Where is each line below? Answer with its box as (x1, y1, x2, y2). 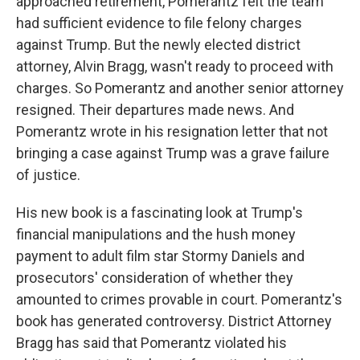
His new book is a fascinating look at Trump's (16, 204, 303, 221)
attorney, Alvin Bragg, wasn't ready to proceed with (16, 58, 333, 75)
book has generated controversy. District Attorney (16, 313, 332, 329)
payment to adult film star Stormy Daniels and (16, 247, 305, 264)
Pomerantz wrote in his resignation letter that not (16, 123, 328, 140)
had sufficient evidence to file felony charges (16, 14, 302, 31)
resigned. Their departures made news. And (16, 101, 294, 118)
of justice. (16, 166, 80, 183)
